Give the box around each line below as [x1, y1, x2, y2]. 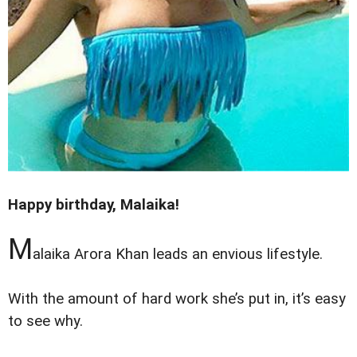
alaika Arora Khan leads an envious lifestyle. [33, 245, 323, 264]
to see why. [8, 312, 87, 331]
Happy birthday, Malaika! [8, 196, 179, 214]
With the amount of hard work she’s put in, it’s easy [8, 290, 346, 308]
